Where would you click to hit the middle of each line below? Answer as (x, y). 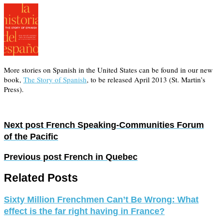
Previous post (33, 157)
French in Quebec (100, 157)
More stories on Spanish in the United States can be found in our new (108, 70)
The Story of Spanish (55, 79)
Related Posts (41, 178)
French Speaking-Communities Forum (124, 125)
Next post (24, 125)
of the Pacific (31, 137)
